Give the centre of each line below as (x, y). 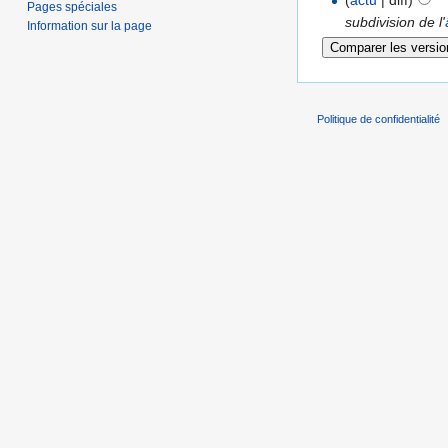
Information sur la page (90, 25)
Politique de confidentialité (378, 119)
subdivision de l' (395, 22)
